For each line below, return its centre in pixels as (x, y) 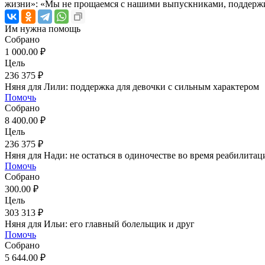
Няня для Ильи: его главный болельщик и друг (100, 224)
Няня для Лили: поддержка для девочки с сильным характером (132, 86)
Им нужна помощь (43, 28)
